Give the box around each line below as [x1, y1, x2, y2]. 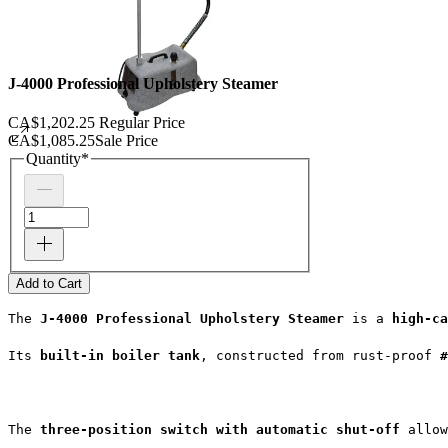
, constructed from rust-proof [200, 347, 440, 363]
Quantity [26, 150, 81, 168]
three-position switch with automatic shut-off [40, 421, 400, 437]
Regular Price [99, 114, 185, 132]
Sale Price [95, 132, 158, 150]
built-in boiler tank [40, 347, 200, 363]
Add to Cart [16, 275, 82, 291]
